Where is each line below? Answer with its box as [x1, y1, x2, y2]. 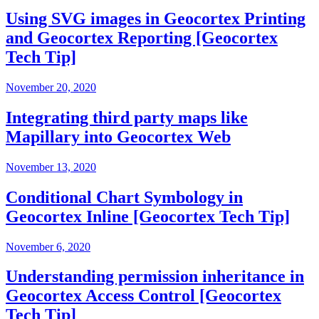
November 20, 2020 [6, 80, 96, 93]
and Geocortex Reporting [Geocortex [6, 28, 278, 48]
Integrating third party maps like [6, 108, 248, 127]
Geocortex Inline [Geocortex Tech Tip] [6, 206, 290, 226]
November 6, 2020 [6, 240, 90, 253]
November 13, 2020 [6, 160, 96, 173]
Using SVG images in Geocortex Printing [6, 9, 305, 28]
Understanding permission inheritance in [6, 267, 304, 286]
